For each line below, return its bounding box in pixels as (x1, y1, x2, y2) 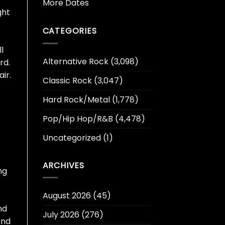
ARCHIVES (42, 159, 84, 171)
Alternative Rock (42, 55, 108, 67)
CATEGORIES (42, 25, 97, 37)
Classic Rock (42, 74, 92, 86)
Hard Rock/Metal (42, 93, 110, 105)
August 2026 (42, 190, 91, 202)
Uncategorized (42, 132, 101, 144)
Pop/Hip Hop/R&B (42, 113, 113, 125)
